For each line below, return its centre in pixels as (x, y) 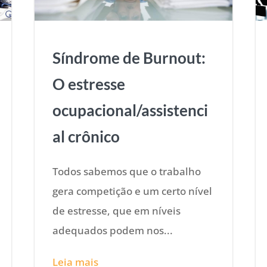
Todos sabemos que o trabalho (127, 171)
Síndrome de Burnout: (129, 58)
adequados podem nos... (113, 230)
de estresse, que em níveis (117, 210)
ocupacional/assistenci (131, 110)
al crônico (86, 136)
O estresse (89, 84)
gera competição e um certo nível (133, 191)
